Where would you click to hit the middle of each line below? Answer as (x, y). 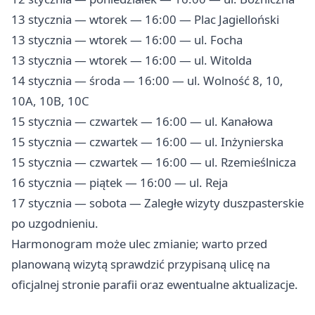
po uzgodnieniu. (55, 224)
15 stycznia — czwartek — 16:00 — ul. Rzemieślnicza (154, 162)
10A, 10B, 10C (50, 101)
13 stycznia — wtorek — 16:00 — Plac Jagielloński (145, 20)
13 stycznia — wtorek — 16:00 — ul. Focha (127, 40)
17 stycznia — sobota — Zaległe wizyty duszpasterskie (157, 203)
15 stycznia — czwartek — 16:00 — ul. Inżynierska (147, 142)
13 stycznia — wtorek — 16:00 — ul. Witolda (131, 60)
